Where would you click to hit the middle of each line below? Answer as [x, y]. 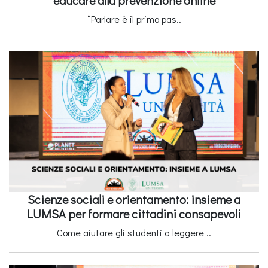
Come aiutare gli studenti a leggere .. [134, 232]
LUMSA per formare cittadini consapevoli [134, 213]
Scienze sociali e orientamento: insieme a [134, 199]
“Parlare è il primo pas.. [134, 19]
